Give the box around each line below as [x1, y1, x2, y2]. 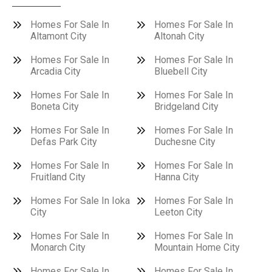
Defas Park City [30, 136, 97, 148]
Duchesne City [154, 136, 216, 148]
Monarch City [30, 242, 86, 253]
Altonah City [154, 30, 205, 42]
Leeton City [154, 206, 203, 218]
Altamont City [30, 30, 87, 42]
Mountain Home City [154, 242, 240, 253]
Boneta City [30, 101, 79, 112]
